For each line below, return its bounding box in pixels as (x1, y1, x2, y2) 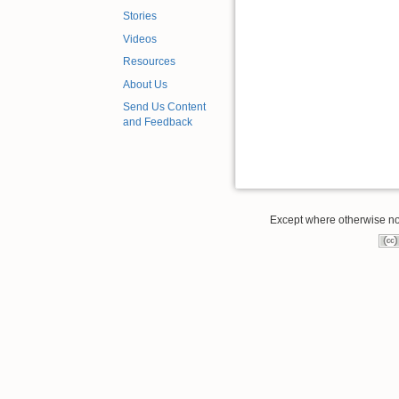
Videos (123, 32, 157, 45)
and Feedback (123, 116, 192, 129)
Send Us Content (123, 101, 206, 114)
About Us (123, 77, 167, 91)
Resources (123, 55, 175, 69)
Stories (123, 10, 157, 23)
